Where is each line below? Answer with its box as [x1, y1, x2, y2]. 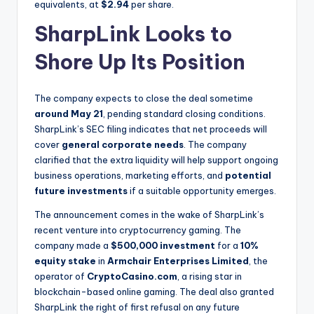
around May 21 [34, 107, 103, 119]
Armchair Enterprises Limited [107, 254, 249, 266]
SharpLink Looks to [34, 20, 232, 47]
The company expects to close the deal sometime [34, 92, 253, 104]
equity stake [34, 254, 96, 266]
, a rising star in [177, 270, 242, 282]
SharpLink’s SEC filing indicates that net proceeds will [34, 123, 267, 135]
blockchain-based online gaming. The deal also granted [34, 285, 274, 297]
